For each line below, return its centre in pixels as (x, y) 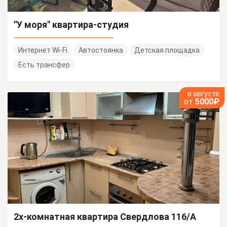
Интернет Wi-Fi (43, 50)
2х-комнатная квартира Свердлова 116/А (105, 216)
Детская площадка (167, 50)
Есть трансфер (44, 65)
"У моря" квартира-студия (71, 24)
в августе (203, 93)
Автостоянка (101, 50)
